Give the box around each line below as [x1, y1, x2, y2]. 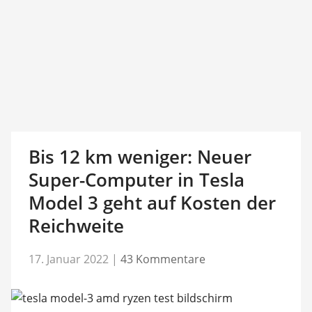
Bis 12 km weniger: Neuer [28, 144, 251, 169]
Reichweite [28, 213, 124, 238]
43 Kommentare [120, 251, 205, 267]
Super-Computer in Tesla [28, 167, 244, 192]
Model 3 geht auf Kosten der [28, 190, 276, 215]
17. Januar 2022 [28, 251, 109, 267]
